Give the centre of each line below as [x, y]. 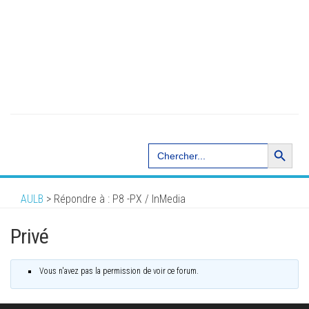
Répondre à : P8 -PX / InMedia [120, 199]
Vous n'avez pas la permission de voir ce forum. [119, 271]
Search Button [279, 143]
